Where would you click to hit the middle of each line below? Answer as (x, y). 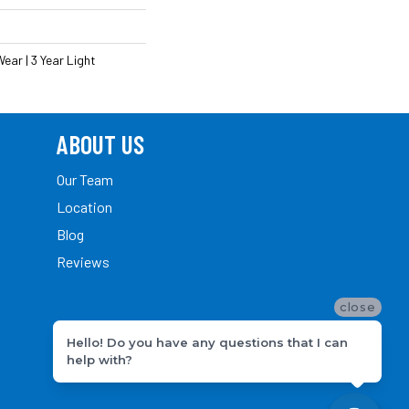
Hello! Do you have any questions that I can (207, 342)
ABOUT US (100, 144)
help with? (100, 359)
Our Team (85, 179)
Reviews (83, 261)
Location (84, 206)
